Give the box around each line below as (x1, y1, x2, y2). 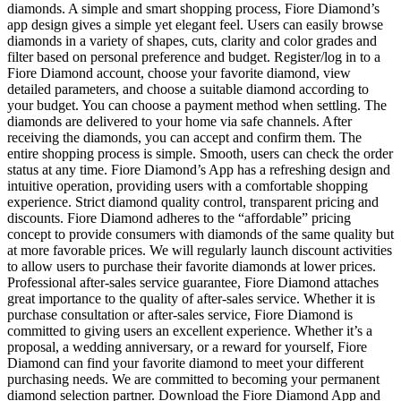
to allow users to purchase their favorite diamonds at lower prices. (7, 259, 376, 275)
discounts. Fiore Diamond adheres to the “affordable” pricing (7, 210, 351, 226)
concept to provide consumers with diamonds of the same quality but (7, 226, 394, 243)
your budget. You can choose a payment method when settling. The (7, 98, 387, 114)
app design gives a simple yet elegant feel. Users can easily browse (7, 17, 383, 33)
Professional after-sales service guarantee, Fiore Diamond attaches (7, 275, 379, 291)
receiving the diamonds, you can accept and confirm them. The (7, 130, 362, 146)
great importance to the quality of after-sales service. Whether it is (7, 291, 375, 307)
